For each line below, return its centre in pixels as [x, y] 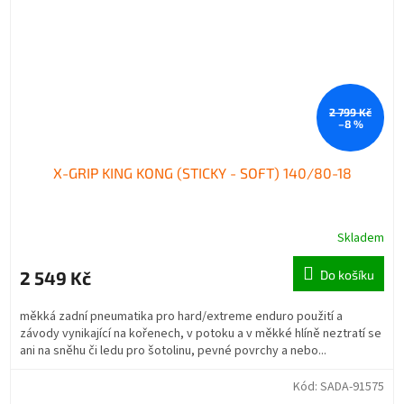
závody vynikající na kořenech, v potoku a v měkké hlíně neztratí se [201, 333]
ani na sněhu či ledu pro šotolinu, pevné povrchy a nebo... [173, 350]
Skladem [361, 238]
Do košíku [347, 274]
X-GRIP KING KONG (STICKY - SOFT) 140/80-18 [202, 172]
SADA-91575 [352, 386]
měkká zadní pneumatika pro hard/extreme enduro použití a [181, 316]
